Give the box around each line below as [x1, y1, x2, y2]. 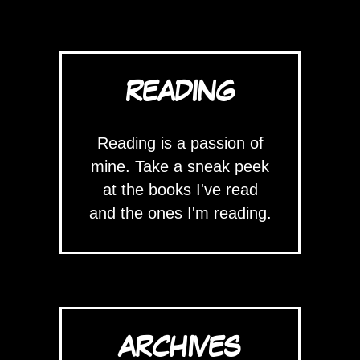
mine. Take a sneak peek [91, 157, 269, 175]
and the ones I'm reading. [88, 204, 272, 222]
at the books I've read [102, 181, 258, 198]
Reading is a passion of [96, 134, 264, 152]
